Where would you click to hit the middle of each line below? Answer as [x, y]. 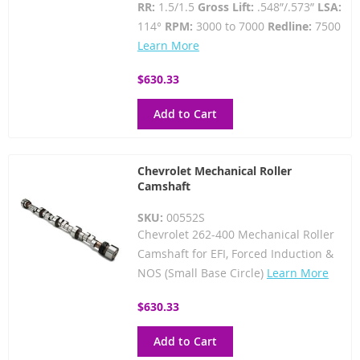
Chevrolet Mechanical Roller [214, 171]
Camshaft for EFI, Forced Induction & [235, 254]
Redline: [289, 26]
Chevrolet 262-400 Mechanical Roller [235, 234]
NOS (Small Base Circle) [202, 273]
